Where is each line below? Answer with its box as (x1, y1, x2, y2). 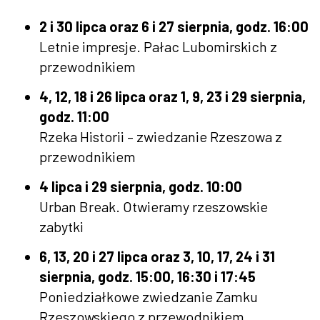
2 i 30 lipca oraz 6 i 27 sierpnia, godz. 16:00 (39, 17, 309, 35)
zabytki (39, 217, 84, 235)
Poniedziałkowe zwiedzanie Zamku (39, 287, 258, 305)
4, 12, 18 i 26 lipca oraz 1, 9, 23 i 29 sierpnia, (39, 87, 306, 105)
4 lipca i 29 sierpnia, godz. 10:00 (39, 177, 242, 195)
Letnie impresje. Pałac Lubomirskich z (39, 37, 277, 55)
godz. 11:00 (39, 107, 109, 125)
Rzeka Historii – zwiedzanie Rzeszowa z (39, 127, 282, 145)
